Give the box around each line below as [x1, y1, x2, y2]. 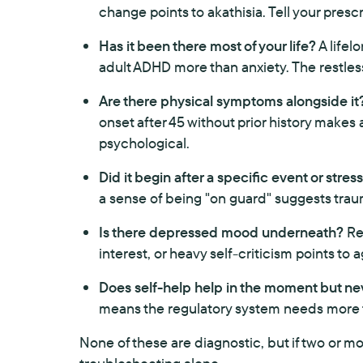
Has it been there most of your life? [99, 36, 316, 55]
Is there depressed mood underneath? [99, 223, 344, 241]
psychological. [99, 134, 190, 152]
